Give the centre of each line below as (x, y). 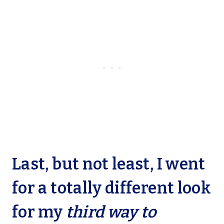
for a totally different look (112, 188)
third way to (111, 212)
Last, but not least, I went (109, 164)
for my (39, 212)
